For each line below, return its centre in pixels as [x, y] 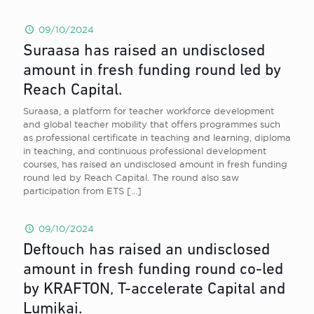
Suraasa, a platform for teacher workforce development [149, 111]
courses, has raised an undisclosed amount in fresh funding [155, 164]
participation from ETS [74, 191]
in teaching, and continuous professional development [145, 151]
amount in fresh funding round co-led [153, 270]
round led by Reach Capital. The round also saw [131, 177]
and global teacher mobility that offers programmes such [152, 124]
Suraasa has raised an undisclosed [144, 52]
